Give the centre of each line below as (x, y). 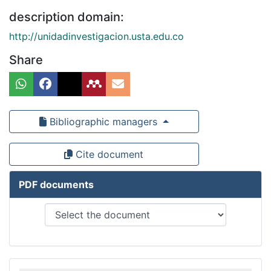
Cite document (108, 154)
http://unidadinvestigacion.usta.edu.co (96, 36)
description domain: (67, 17)
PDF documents (56, 184)
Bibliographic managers (103, 121)
